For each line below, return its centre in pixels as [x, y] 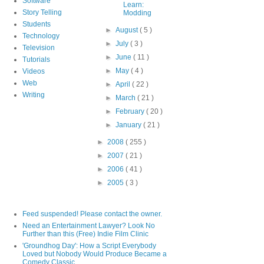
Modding [137, 13]
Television [38, 47]
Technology [41, 36]
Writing [33, 95]
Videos [33, 71]
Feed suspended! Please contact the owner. [92, 214]
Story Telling [42, 12]
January [130, 125]
